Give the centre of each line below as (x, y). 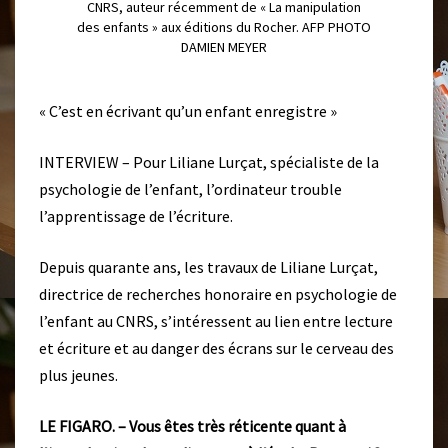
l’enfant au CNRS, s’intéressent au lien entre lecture (216, 321)
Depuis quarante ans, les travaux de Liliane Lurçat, (208, 267)
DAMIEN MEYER (224, 46)
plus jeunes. (78, 375)
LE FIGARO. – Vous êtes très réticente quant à (192, 426)
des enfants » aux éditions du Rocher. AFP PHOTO (224, 26)
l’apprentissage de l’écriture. (136, 216)
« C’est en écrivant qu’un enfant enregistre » (188, 111)
